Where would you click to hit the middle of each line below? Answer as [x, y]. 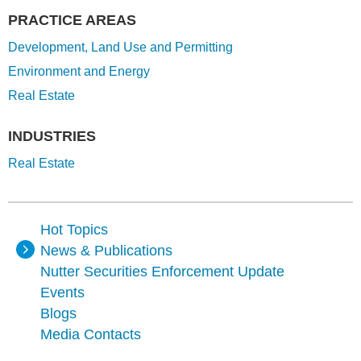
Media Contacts [91, 334]
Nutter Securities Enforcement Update [162, 272]
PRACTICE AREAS [72, 20]
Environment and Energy [79, 71]
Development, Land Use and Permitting [120, 47]
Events [62, 293]
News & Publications [106, 251]
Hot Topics [74, 230]
